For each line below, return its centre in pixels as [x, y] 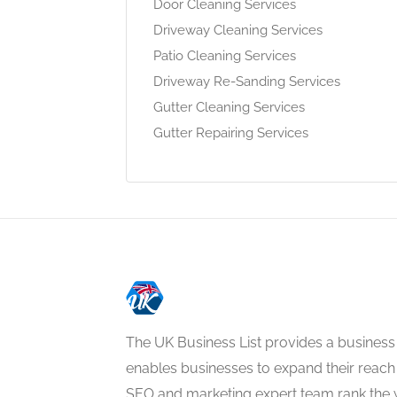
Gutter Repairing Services [231, 132]
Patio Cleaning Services [225, 55]
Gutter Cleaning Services [229, 107]
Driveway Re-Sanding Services [247, 81]
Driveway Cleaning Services [238, 30]
